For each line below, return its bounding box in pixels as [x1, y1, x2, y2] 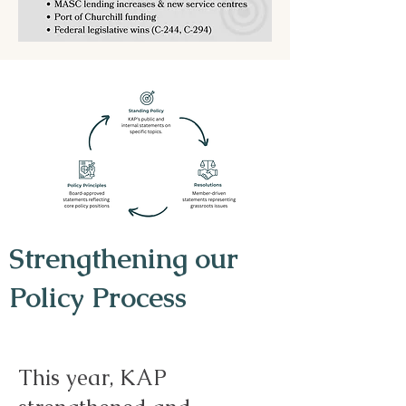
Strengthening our [9, 240, 238, 276]
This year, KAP [18, 363, 166, 391]
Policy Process [9, 279, 194, 315]
